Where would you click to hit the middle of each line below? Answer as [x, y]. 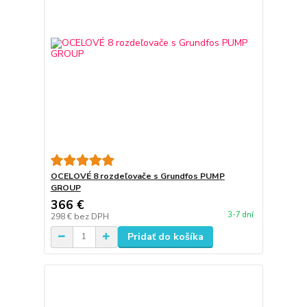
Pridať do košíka [165, 236]
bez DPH [91, 216]
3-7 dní [240, 214]
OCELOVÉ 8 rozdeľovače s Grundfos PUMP [137, 176]
